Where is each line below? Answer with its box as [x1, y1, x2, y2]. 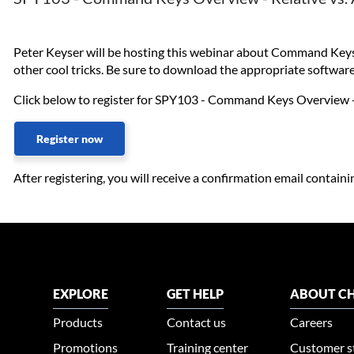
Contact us [167, 314, 227, 330]
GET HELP [167, 286, 224, 302]
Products [53, 314, 104, 330]
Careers [290, 314, 333, 330]
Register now [36, 132, 103, 146]
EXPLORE [53, 286, 109, 302]
